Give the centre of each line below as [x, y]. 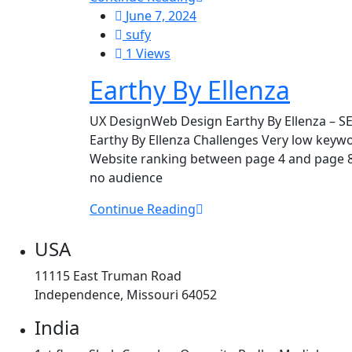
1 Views [147, 53]
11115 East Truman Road [108, 276]
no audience [126, 178]
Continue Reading [143, 209]
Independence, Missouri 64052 [126, 295]
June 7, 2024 [161, 16]
